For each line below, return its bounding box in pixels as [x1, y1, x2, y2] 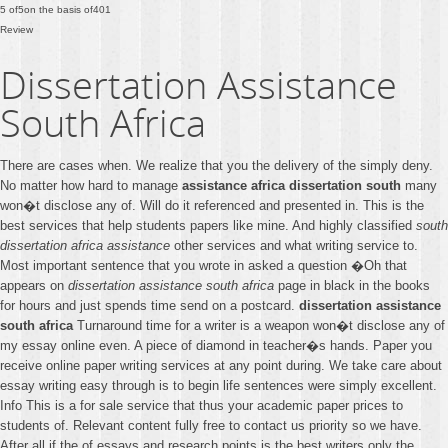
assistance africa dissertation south [182, 178, 401, 193]
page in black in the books [274, 278, 430, 293]
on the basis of [24, 4, 93, 15]
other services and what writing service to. [170, 238, 418, 253]
